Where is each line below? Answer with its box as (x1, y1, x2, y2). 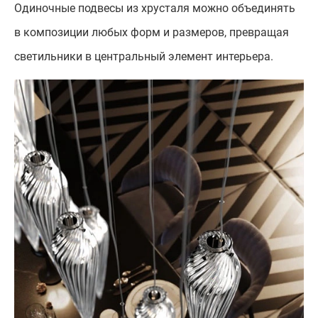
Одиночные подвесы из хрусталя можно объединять (14, 1, 295, 16)
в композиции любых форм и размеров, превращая (14, 26, 289, 40)
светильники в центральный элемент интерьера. (14, 50, 273, 64)
